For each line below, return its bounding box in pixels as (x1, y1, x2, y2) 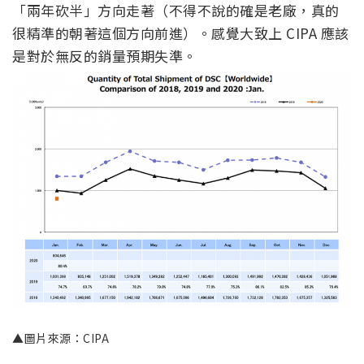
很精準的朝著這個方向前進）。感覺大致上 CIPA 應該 (12, 22, 349, 43)
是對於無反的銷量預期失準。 (12, 45, 197, 66)
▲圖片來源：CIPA (12, 329, 109, 346)
